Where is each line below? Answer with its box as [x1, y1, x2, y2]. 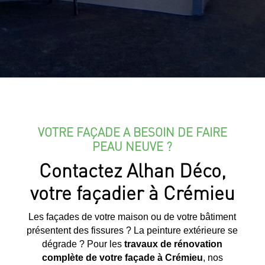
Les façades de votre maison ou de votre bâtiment [28, 211, 237, 222]
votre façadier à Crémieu [30, 180, 235, 205]
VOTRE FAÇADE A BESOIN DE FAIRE [37, 124, 227, 140]
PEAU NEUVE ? [92, 138, 173, 154]
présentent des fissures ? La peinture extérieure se [27, 225, 238, 235]
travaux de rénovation [124, 238, 223, 249]
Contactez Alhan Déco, [38, 157, 226, 182]
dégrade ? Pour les [42, 238, 125, 249]
